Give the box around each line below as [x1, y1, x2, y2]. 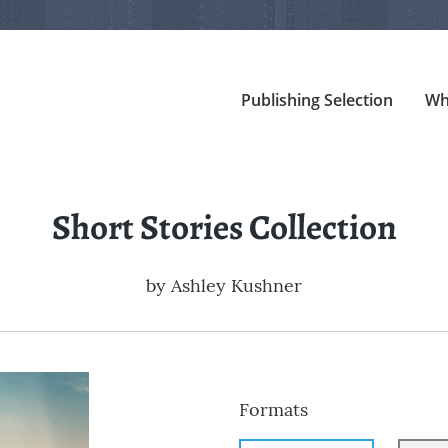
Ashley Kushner [171, 274, 302, 298]
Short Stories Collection [51, 203, 397, 252]
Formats [239, 398, 308, 422]
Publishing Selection [240, 89, 393, 111]
